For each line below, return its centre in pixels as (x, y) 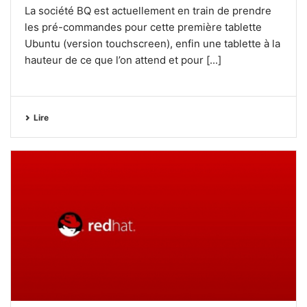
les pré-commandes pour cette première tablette (143, 27)
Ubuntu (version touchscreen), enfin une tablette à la (152, 43)
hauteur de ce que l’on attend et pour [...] (123, 60)
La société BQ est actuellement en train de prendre (148, 10)
